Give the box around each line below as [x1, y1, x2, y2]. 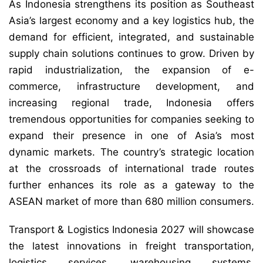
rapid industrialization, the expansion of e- [9, 64, 254, 76]
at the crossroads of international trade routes [9, 163, 254, 175]
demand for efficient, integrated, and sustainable [9, 31, 254, 43]
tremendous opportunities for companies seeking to [9, 113, 254, 126]
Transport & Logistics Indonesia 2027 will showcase [9, 224, 254, 236]
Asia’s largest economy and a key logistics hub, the [9, 15, 254, 27]
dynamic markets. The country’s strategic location [9, 146, 254, 159]
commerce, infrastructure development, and [9, 80, 254, 93]
